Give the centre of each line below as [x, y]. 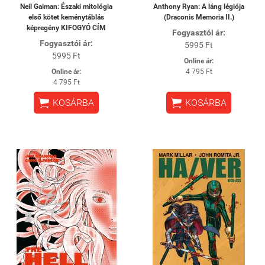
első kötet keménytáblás [66, 17]
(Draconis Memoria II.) [199, 17]
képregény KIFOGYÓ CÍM [66, 28]
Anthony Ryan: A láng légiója [199, 7]
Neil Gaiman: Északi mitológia [66, 7]
